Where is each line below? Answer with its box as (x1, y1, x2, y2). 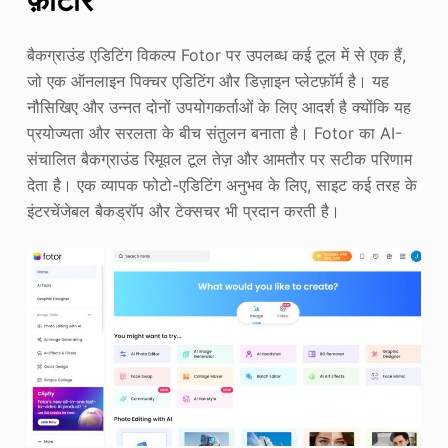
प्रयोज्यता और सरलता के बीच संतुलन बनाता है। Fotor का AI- (26, 122, 402, 143)
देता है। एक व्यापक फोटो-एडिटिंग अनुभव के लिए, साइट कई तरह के (26, 174, 417, 195)
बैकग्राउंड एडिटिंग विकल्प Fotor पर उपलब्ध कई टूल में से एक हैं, (26, 44, 406, 65)
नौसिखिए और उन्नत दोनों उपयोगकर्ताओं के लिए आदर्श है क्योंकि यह (26, 96, 411, 117)
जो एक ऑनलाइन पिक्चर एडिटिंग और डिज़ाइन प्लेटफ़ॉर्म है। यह (26, 70, 389, 91)
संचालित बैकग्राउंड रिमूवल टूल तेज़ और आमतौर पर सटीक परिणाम (26, 148, 412, 169)
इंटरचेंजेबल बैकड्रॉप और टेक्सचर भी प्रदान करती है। (26, 200, 340, 221)
